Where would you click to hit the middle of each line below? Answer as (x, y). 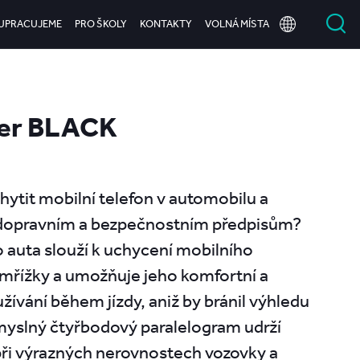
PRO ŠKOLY (101, 24)
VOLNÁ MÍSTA (237, 24)
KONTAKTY (166, 24)
